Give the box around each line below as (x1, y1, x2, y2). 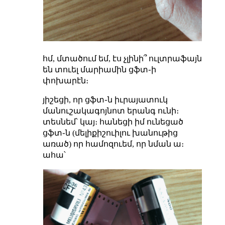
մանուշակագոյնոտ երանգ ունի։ (42, 106, 179, 115)
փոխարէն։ (42, 76, 88, 85)
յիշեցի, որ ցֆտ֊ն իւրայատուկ (42, 95, 168, 104)
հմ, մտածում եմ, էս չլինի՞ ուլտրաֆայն (42, 54, 202, 63)
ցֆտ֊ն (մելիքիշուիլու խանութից (42, 128, 178, 137)
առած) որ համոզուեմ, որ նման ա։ (42, 139, 184, 148)
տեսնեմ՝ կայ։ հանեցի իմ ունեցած (42, 117, 183, 126)
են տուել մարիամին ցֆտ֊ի (42, 65, 156, 74)
